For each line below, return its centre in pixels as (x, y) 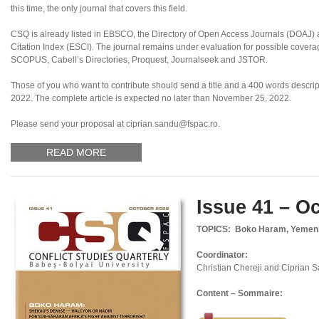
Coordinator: (222, 255)
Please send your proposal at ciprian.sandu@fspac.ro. (115, 124)
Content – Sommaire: (240, 294)
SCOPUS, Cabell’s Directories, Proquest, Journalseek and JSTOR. (139, 60)
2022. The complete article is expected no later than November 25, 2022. (151, 99)
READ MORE (76, 153)
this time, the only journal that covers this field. (99, 9)
